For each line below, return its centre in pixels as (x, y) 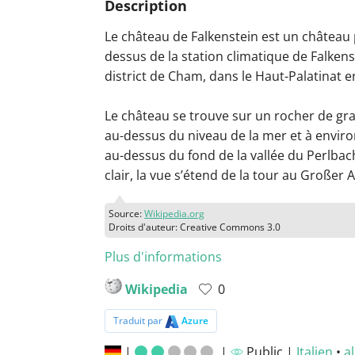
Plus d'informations (163, 257)
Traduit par (139, 321)
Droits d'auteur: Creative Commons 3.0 (195, 227)
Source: (126, 214)
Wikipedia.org (174, 214)
